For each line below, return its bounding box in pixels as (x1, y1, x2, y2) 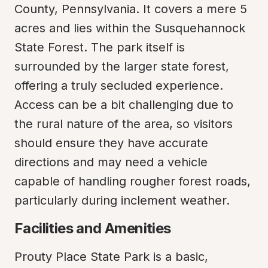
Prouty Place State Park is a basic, (14, 249, 208, 264)
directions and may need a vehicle (14, 155, 208, 169)
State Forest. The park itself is (14, 40, 185, 54)
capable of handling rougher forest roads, (14, 174, 251, 188)
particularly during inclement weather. (14, 193, 230, 208)
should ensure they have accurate (14, 136, 208, 150)
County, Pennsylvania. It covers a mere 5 (14, 2, 247, 16)
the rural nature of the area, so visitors (14, 117, 233, 131)
